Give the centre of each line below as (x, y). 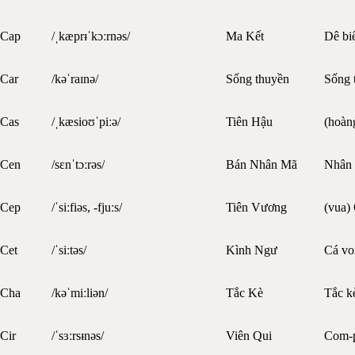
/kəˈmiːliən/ (79, 292)
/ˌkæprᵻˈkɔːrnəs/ (90, 36)
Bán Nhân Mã (261, 164)
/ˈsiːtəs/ (69, 250)
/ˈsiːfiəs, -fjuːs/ (86, 207)
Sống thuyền (257, 78)
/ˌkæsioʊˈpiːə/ (86, 121)
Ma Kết (244, 36)
